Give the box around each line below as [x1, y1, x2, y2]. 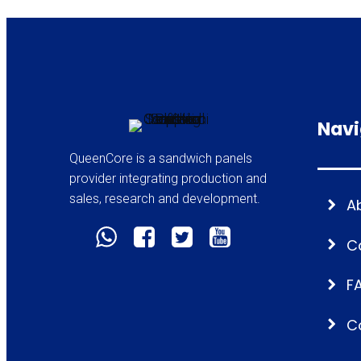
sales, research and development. [69, 191, 260, 206]
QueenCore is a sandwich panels [69, 151, 252, 166]
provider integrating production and [69, 171, 267, 186]
